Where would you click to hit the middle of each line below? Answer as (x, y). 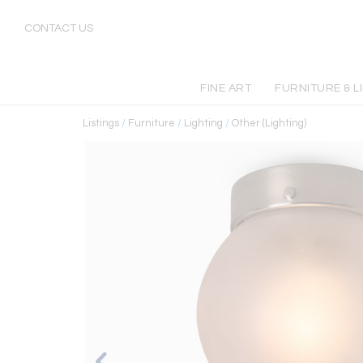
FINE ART (226, 88)
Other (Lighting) (269, 123)
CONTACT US (59, 28)
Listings (101, 123)
